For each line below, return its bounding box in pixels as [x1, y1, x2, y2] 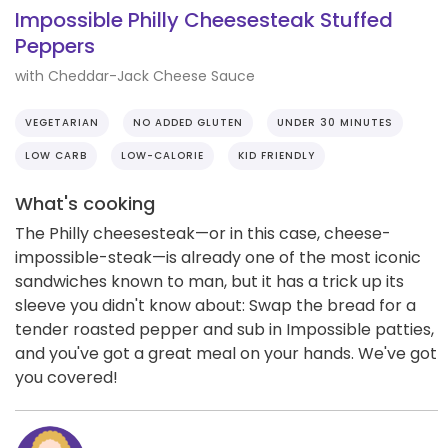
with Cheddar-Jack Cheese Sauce [15, 65, 255, 86]
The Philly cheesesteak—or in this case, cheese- [15, 221, 391, 245]
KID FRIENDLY [238, 147, 315, 163]
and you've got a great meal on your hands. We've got [15, 341, 437, 365]
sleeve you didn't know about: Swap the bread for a [15, 293, 416, 317]
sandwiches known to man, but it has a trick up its [15, 269, 404, 293]
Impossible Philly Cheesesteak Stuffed [15, 6, 393, 35]
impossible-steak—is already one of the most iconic [15, 245, 421, 269]
